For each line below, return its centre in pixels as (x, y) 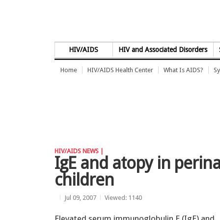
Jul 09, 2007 (80, 197)
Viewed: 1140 (123, 197)
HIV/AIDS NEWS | (79, 151)
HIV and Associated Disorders (163, 50)
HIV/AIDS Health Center (120, 70)
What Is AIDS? (183, 70)
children (84, 180)
